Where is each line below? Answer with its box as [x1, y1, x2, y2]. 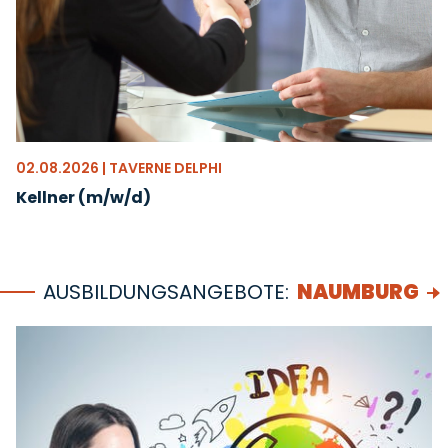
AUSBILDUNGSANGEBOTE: [43, 278, 289, 306]
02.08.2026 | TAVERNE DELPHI [16, 158, 222, 178]
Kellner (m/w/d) [16, 186, 151, 209]
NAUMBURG [297, 278, 419, 306]
